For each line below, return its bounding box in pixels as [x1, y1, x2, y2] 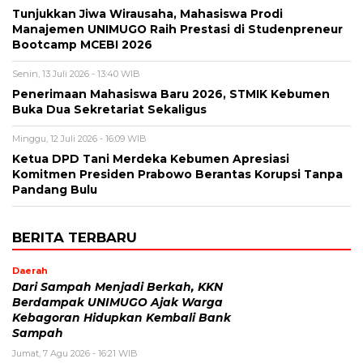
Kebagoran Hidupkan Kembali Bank [12, 310, 231, 324]
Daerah [12, 264, 48, 276]
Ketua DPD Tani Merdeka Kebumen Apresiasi [12, 152, 289, 165]
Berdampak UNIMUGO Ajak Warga [12, 295, 223, 309]
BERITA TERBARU [12, 228, 137, 246]
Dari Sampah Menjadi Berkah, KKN [12, 280, 223, 293]
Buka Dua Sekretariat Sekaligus [12, 102, 207, 116]
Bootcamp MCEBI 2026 [12, 37, 152, 51]
